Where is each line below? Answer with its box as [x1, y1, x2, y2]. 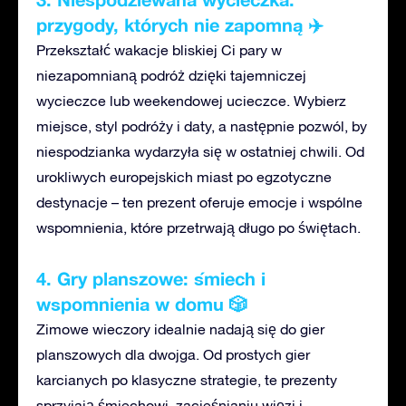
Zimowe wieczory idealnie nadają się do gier [36, 320, 324, 337]
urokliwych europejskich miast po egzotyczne [36, 168, 332, 185]
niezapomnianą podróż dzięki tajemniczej [36, 66, 306, 83]
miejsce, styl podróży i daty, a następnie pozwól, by [36, 117, 367, 134]
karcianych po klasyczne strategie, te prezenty [36, 371, 337, 388]
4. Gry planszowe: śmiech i [36, 266, 266, 289]
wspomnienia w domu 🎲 [36, 292, 247, 314]
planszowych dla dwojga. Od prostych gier [36, 345, 310, 362]
